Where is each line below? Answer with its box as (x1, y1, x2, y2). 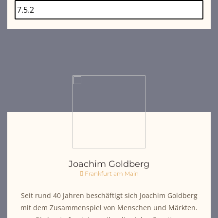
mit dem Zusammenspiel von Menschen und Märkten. (20, 202, 198, 212)
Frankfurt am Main (83, 169, 139, 177)
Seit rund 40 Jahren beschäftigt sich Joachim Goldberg (20, 190, 198, 200)
